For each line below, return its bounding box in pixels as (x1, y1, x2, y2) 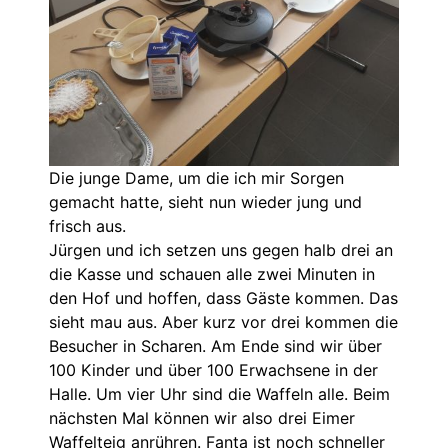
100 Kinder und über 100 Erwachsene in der (49, 360, 378, 381)
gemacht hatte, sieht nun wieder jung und (49, 192, 362, 213)
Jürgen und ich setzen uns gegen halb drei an (49, 240, 393, 261)
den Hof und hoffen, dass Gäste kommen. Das (49, 288, 398, 309)
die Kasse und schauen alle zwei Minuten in (49, 264, 375, 285)
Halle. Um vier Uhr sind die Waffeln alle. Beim (49, 384, 390, 405)
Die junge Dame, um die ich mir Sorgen (49, 168, 344, 189)
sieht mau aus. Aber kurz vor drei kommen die (49, 312, 398, 333)
